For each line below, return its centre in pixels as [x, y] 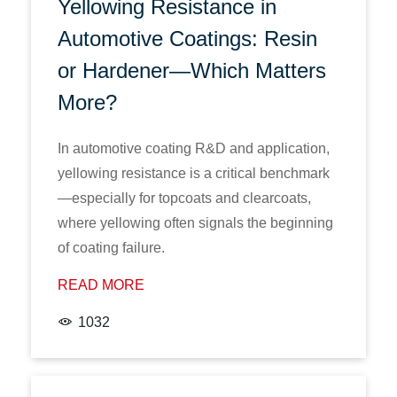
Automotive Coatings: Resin [187, 39]
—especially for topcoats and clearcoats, [184, 198]
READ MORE [101, 285]
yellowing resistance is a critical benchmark [194, 173]
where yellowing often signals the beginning [195, 223]
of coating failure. [111, 248]
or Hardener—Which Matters [192, 70]
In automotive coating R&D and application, [194, 148]
